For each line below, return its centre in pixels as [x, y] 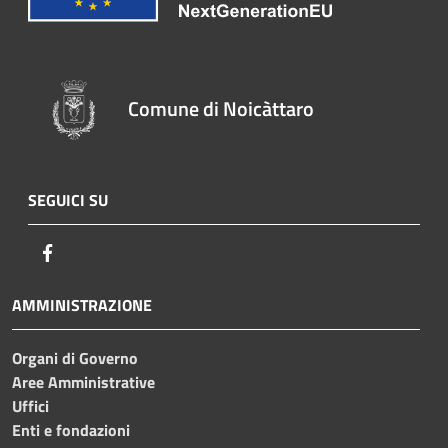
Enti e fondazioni [71, 429]
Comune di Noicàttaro [221, 108]
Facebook [90, 251]
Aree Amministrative [83, 381]
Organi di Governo [75, 357]
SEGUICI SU [68, 199]
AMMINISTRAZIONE [82, 304]
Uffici [30, 405]
